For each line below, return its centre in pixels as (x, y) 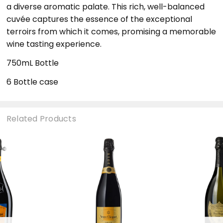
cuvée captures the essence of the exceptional (99, 19)
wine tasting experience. (54, 44)
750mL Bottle (32, 63)
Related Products (41, 118)
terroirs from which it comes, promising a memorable (111, 31)
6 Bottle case (32, 82)
